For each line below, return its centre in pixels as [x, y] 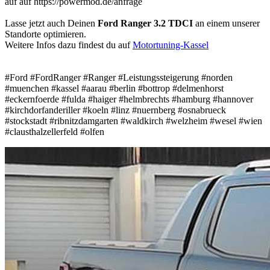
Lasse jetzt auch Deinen [51, 23]
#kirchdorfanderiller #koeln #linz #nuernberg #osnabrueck [115, 110]
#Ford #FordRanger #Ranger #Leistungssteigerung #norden [119, 77]
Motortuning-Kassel [171, 45]
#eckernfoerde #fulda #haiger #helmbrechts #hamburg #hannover [129, 99]
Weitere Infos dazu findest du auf [69, 45]
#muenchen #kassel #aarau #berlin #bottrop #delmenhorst [114, 88]
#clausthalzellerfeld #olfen [55, 131]
